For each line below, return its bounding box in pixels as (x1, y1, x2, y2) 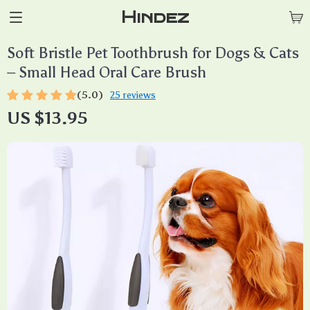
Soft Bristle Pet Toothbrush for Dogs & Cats (7, 44, 299, 62)
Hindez (121, 7, 189, 27)
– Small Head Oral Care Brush (7, 63, 206, 82)
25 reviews (110, 89, 156, 101)
